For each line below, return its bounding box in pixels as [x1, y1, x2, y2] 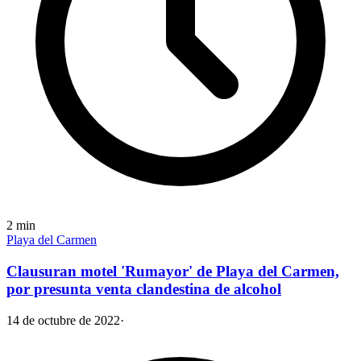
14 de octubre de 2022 [6, 313, 120, 327]
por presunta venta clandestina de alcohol [6, 280, 281, 297]
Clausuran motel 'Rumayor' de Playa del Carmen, [6, 262, 339, 280]
